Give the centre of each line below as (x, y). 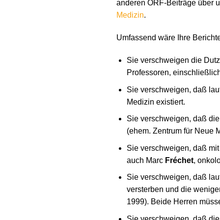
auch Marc (146, 160)
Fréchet (179, 160)
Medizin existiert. (156, 102)
